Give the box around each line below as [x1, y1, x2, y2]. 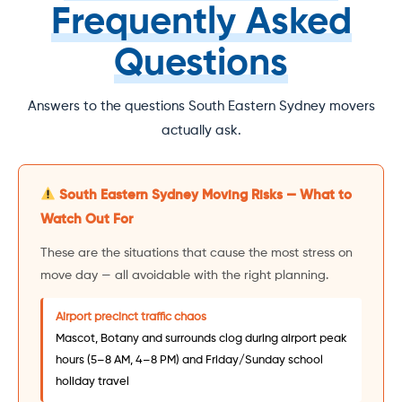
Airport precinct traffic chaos [56, 310, 206, 323]
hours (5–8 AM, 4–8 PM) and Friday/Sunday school [56, 354, 323, 366]
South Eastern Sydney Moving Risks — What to [56, 188, 353, 202]
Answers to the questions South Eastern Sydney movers [27, 99, 375, 113]
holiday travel [56, 375, 129, 388]
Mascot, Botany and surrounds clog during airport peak [56, 332, 347, 345]
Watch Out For [40, 212, 133, 226]
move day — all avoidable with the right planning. [40, 269, 328, 282]
